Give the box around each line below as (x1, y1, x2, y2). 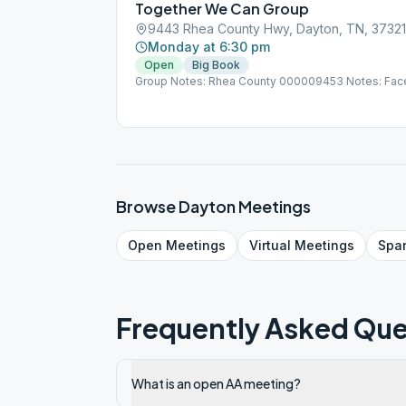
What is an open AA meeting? (131, 375, 301, 391)
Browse (116, 196, 179, 217)
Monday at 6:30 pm (148, 39, 270, 54)
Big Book (192, 58, 240, 72)
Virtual (249, 237, 291, 253)
